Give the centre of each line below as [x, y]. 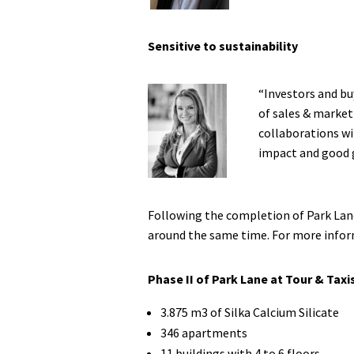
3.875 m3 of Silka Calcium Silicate [250, 312]
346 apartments [205, 332]
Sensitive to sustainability [223, 46]
